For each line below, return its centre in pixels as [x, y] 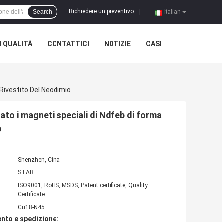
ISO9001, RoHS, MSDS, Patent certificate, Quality [83, 185]
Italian [172, 12]
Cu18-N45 [31, 207]
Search [42, 12]
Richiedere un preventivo [101, 12]
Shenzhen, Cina [39, 159]
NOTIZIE [117, 44]
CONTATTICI [68, 44]
